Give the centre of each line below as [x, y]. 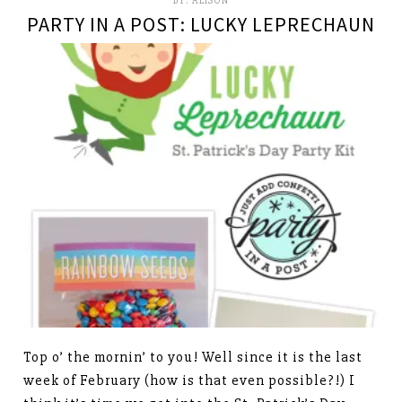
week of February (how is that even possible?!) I [190, 380]
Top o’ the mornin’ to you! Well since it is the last [193, 357]
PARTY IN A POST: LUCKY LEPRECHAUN [201, 25]
